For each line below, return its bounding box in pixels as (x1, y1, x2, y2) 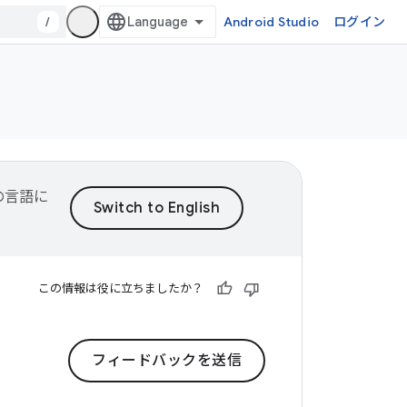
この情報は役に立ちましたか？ (38, 281, 203, 296)
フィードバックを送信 (92, 352, 242, 370)
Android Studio (223, 14, 319, 30)
